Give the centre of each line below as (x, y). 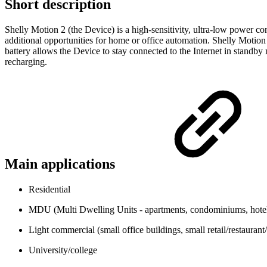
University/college (63, 250)
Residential (49, 189)
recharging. (26, 62)
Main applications (62, 164)
